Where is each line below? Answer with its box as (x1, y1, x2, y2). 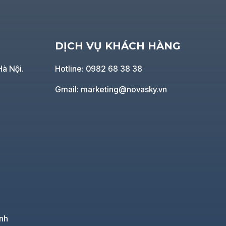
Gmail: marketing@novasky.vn (54, 84, 167, 94)
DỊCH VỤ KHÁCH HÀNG (54, 40, 181, 52)
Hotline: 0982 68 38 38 (54, 63, 142, 74)
